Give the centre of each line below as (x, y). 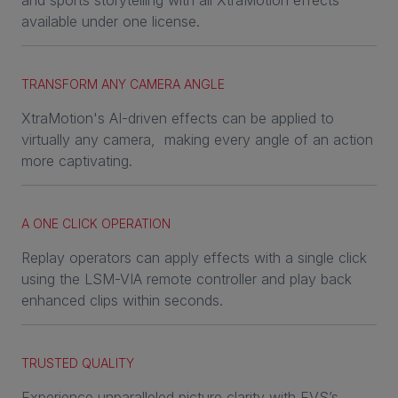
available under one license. (111, 22)
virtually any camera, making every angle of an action (197, 140)
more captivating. (77, 161)
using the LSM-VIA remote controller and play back (187, 279)
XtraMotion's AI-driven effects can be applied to (178, 119)
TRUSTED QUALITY (78, 363)
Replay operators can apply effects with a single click (194, 258)
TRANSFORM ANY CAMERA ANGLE (123, 84)
